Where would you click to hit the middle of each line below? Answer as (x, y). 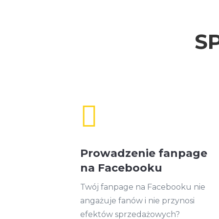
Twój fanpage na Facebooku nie (143, 187)
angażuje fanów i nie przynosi (138, 201)
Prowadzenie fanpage (144, 153)
